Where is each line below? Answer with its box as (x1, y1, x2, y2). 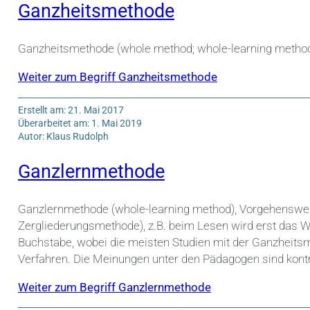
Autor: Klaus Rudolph (17, 130, 109, 142)
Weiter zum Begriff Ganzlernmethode (17, 280, 211, 294)
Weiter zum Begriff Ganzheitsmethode (17, 70, 217, 84)
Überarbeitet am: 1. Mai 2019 (17, 117, 142, 129)
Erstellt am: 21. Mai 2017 (17, 104, 124, 116)
